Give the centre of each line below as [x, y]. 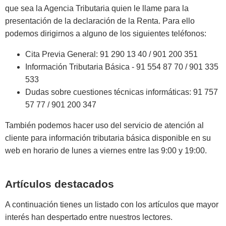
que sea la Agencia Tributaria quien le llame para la [97, 9]
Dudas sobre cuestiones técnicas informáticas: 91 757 [122, 92]
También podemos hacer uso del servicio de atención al [104, 126]
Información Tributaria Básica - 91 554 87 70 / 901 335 [122, 67]
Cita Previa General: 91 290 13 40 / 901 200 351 [111, 54]
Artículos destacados [60, 184]
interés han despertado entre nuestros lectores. [89, 217]
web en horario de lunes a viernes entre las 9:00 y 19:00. [106, 151]
